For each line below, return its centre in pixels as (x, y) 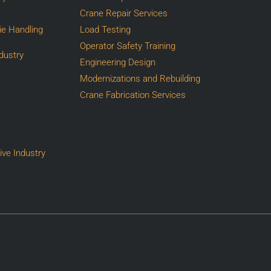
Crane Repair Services (123, 13)
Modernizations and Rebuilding (140, 78)
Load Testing (105, 29)
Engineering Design (117, 62)
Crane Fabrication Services (132, 95)
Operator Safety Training (127, 46)
